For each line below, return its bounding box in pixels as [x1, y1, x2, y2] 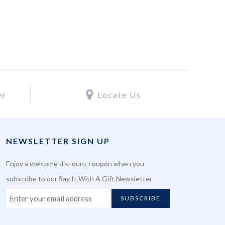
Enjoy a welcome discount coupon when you [6, 159, 144, 168]
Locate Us [97, 90, 141, 99]
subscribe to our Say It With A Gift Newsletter [6, 174, 152, 183]
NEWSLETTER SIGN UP [6, 136, 110, 146]
